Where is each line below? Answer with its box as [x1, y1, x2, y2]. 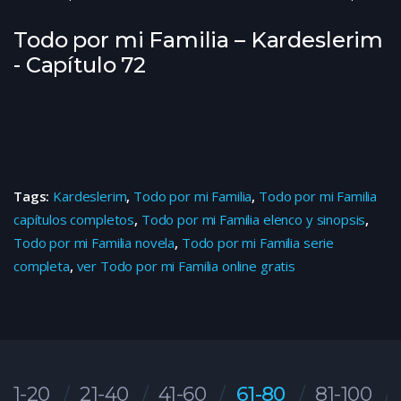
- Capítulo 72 [13, 52, 147, 78]
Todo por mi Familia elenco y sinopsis [141, 210, 366, 228]
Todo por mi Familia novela [13, 234, 175, 252]
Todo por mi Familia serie [181, 234, 335, 252]
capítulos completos [13, 210, 135, 228]
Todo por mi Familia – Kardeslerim [13, 27, 384, 53]
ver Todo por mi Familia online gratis [76, 257, 295, 275]
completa [13, 257, 70, 275]
